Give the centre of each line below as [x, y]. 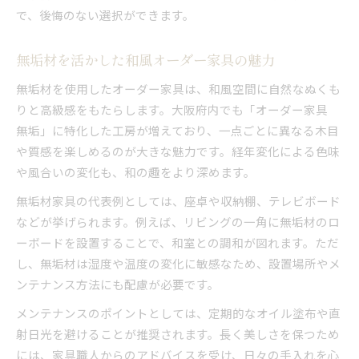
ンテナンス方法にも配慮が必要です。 [118, 284]
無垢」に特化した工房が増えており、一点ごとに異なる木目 [177, 130]
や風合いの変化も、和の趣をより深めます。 [136, 171]
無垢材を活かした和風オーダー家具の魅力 [145, 59]
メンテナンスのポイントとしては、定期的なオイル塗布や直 [178, 313]
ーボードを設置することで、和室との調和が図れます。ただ [177, 242]
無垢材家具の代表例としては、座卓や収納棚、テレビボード [178, 200]
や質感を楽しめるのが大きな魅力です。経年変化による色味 [178, 151]
